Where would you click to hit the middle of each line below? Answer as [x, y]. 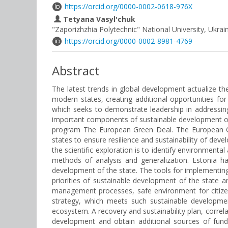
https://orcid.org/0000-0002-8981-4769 [129, 41]
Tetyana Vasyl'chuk [98, 19]
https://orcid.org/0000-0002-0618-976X [129, 6]
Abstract [76, 70]
